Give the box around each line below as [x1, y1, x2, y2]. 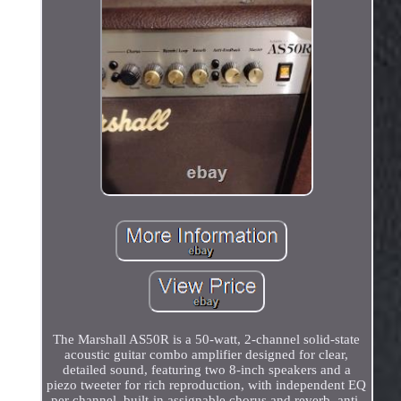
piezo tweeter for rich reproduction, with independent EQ [47, 377, 367, 392]
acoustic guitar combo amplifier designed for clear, [64, 346, 349, 362]
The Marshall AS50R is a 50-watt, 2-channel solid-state [53, 331, 361, 346]
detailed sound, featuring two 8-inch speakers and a [62, 362, 351, 377]
